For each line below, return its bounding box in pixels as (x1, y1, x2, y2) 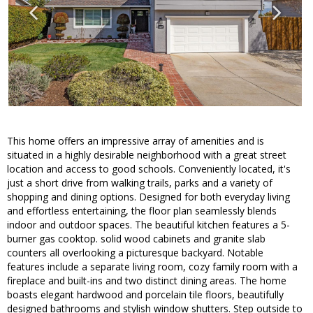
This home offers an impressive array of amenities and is (7, 134, 264, 148)
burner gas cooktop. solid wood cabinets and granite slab (7, 232, 265, 246)
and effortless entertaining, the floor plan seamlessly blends (7, 204, 277, 218)
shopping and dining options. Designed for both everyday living (7, 190, 290, 204)
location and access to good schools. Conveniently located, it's (7, 162, 291, 176)
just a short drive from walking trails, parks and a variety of (7, 176, 272, 190)
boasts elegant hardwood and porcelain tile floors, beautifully (7, 288, 284, 302)
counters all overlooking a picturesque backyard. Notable (7, 246, 263, 260)
